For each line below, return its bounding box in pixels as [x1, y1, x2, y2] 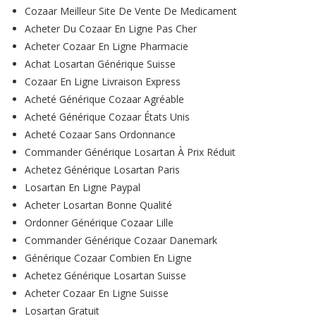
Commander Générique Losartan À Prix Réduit [25, 145, 236, 159]
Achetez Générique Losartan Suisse [25, 269, 186, 282]
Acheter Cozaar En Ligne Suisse [25, 286, 169, 300]
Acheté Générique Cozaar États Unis [25, 110, 190, 123]
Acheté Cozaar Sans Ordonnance [25, 128, 176, 141]
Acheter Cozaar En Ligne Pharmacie [25, 39, 188, 53]
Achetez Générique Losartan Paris [25, 163, 180, 176]
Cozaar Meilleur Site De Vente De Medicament [25, 4, 237, 18]
